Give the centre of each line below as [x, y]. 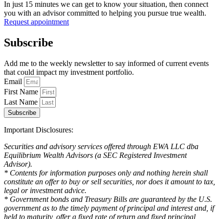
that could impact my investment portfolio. [69, 72]
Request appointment [36, 22]
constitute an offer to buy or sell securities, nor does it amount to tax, [109, 182]
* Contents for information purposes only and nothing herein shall [106, 173]
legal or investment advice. [45, 191]
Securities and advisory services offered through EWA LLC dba [101, 147]
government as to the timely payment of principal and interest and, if [109, 208]
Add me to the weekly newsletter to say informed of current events [106, 64]
